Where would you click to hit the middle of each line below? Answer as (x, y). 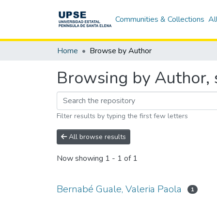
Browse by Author (121, 51)
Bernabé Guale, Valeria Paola (119, 189)
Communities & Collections (160, 19)
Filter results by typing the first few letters (122, 116)
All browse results (96, 137)
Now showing (81, 159)
